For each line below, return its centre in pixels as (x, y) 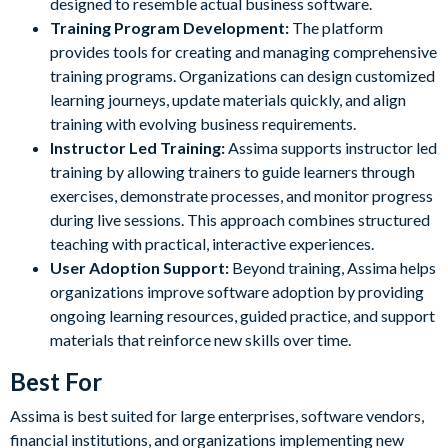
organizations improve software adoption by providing (237, 291)
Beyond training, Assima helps (334, 267)
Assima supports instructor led (332, 147)
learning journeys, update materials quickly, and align (228, 99)
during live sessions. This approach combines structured (240, 219)
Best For (56, 381)
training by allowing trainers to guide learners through (232, 171)
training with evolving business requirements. (203, 123)
